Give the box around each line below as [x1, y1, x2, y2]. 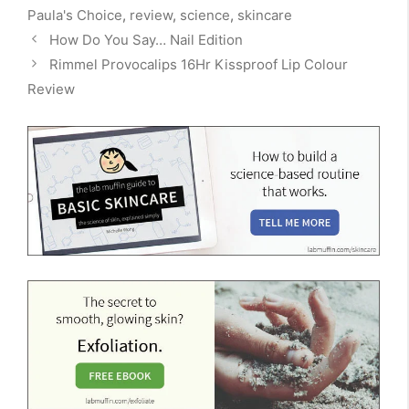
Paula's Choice [27, 5, 122, 24]
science [180, 5, 230, 24]
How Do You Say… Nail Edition [49, 30, 243, 48]
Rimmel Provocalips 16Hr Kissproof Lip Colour [49, 55, 348, 73]
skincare [237, 5, 292, 24]
